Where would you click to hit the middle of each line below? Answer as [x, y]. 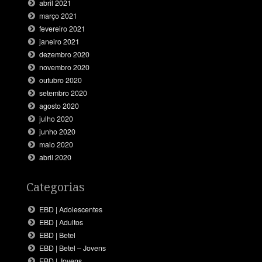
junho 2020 [58, 132]
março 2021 [58, 16]
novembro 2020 [65, 68]
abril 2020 [56, 158]
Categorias [55, 187]
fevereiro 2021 [63, 29]
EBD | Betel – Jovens [73, 248]
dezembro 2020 [65, 55]
